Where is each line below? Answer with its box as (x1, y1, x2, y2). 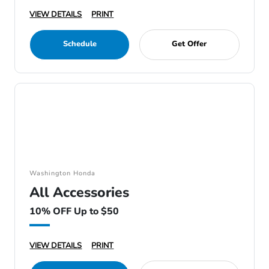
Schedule (62, 38, 97, 49)
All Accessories (29, 183, 130, 202)
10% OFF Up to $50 (29, 205, 119, 218)
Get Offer (172, 38, 207, 49)
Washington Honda (29, 169, 96, 178)
